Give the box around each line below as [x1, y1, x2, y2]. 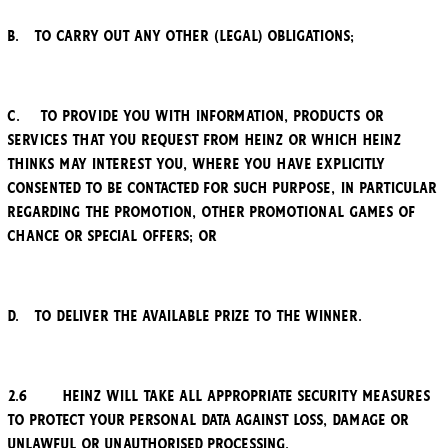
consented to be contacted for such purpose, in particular [8, 179, 437, 198]
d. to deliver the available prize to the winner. [8, 307, 363, 326]
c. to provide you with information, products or [8, 107, 384, 126]
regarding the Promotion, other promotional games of [8, 203, 416, 222]
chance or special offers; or [8, 227, 217, 246]
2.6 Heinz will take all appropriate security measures [8, 387, 431, 406]
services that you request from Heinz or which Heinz [8, 131, 402, 150]
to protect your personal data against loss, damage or [8, 411, 409, 430]
